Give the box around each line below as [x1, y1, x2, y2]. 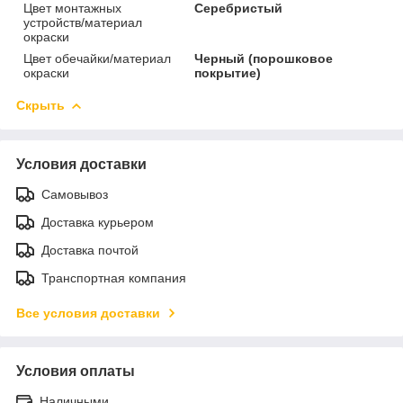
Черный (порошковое [194, 50, 334, 66]
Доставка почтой [41, 242, 139, 257]
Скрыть [16, 97, 65, 112]
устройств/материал [23, 14, 142, 30]
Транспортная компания [41, 270, 186, 285]
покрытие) [194, 65, 262, 80]
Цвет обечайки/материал [23, 50, 171, 66]
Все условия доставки [16, 305, 160, 320]
